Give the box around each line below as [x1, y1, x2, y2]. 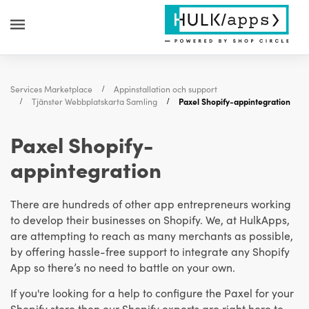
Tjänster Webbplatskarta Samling [32, 95, 157, 107]
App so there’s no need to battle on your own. [10, 259, 235, 275]
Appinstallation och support [114, 83, 217, 94]
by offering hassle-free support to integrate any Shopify [10, 243, 290, 259]
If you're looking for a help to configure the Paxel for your [10, 285, 294, 300]
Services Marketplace [10, 83, 92, 94]
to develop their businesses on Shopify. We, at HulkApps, [10, 212, 290, 227]
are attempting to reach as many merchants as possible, [10, 228, 293, 243]
